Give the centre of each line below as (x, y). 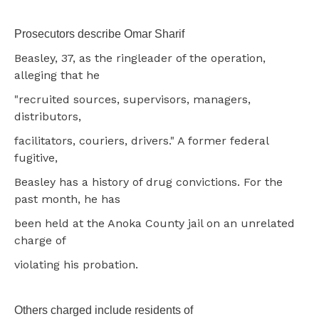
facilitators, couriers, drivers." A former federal (141, 140)
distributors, (48, 116)
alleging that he (57, 75)
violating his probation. (76, 264)
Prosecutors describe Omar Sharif (99, 33)
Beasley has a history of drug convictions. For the (148, 182)
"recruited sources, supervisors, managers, (132, 99)
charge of (40, 240)
